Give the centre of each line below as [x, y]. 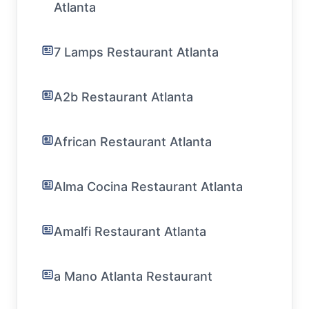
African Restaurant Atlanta [133, 142]
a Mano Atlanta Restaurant [133, 276]
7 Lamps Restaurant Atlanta [136, 52]
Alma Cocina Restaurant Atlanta [148, 187]
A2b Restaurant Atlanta [123, 97]
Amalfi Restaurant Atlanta [130, 231]
